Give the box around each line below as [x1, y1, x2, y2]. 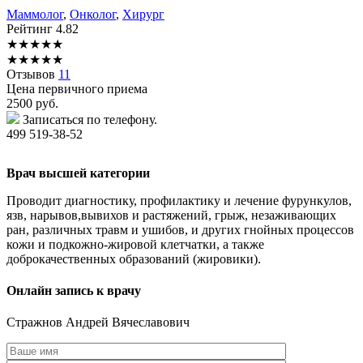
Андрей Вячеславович [66, 315, 190, 330]
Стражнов [6, 315, 66, 330]
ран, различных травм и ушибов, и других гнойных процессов [6, 222, 354, 237]
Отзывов [6, 66, 58, 81]
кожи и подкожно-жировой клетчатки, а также [6, 237, 264, 251]
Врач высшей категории [6, 165, 150, 180]
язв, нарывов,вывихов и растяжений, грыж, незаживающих [6, 207, 336, 222]
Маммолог [6, 6, 63, 21]
